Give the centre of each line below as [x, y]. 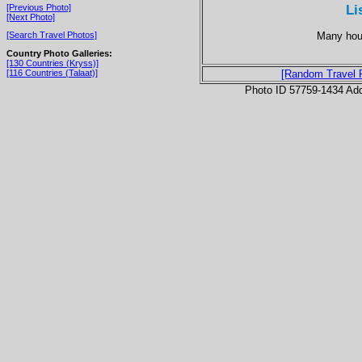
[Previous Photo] [39, 7]
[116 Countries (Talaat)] [52, 72]
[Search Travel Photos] [52, 35]
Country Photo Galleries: [59, 53]
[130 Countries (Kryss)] [53, 63]
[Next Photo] [31, 17]
